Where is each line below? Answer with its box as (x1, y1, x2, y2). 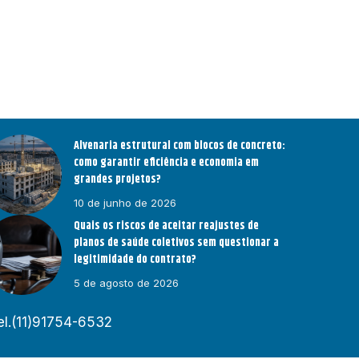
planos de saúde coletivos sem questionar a (74, 234, 280, 252)
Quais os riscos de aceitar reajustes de (74, 217, 260, 236)
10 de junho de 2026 (74, 196, 177, 210)
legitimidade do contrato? (74, 251, 197, 269)
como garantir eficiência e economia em (74, 154, 260, 172)
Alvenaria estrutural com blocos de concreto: (74, 137, 286, 155)
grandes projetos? (74, 171, 162, 189)
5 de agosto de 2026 (74, 276, 179, 290)
